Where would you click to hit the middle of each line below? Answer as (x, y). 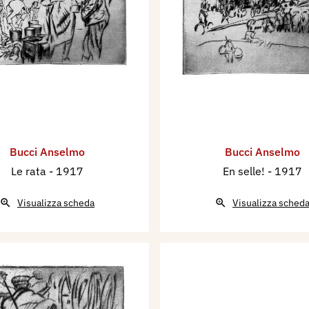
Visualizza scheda (56, 203)
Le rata (30, 171)
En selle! (245, 171)
